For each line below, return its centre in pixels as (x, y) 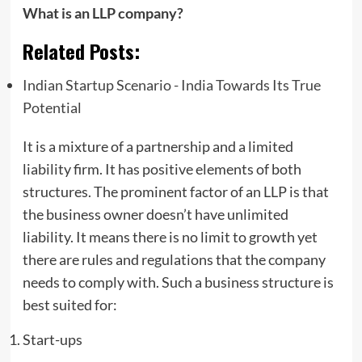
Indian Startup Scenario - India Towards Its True (171, 84)
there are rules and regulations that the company (174, 259)
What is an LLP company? (103, 13)
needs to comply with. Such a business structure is (178, 282)
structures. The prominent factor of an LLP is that (175, 191)
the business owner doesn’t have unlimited (155, 214)
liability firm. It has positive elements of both (162, 168)
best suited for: (69, 304)
